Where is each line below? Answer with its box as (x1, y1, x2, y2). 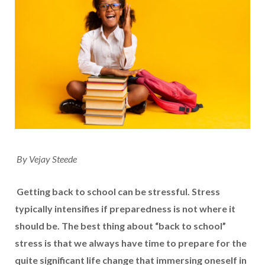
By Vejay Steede (17, 153, 77, 164)
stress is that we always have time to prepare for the (15, 237, 247, 248)
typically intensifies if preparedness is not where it (15, 202, 235, 214)
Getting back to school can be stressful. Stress (17, 185, 220, 197)
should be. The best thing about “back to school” (15, 219, 226, 231)
